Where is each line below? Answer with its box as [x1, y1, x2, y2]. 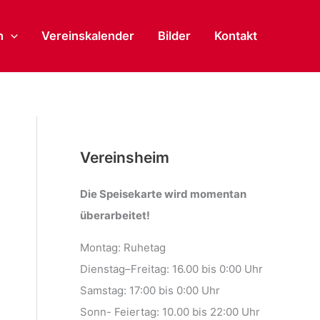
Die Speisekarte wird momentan [80, 187, 246, 201]
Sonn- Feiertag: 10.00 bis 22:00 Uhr [80, 305, 260, 319]
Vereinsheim [80, 149, 169, 166]
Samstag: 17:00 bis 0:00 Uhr [80, 284, 220, 297]
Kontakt [214, 29, 257, 43]
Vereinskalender [41, 29, 134, 43]
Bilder [157, 29, 191, 43]
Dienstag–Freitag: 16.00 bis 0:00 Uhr [80, 262, 263, 276]
